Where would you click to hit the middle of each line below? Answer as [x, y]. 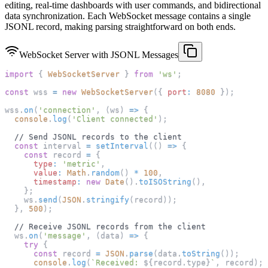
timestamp [55, 181]
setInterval [122, 145]
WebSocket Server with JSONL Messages [99, 54]
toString [201, 253]
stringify [108, 199]
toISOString [165, 181]
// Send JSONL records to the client [98, 136]
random [105, 172]
